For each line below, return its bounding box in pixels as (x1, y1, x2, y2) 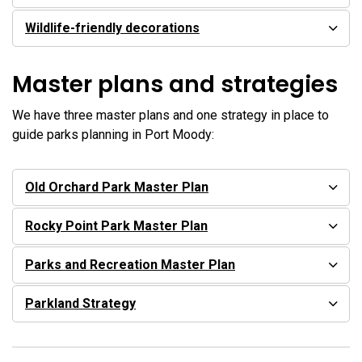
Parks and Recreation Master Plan (25, 257, 235, 273)
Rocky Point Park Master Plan (25, 218, 208, 234)
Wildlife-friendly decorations (25, 20, 200, 36)
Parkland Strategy (25, 296, 136, 312)
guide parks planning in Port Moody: (12, 127, 214, 143)
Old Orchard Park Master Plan (25, 179, 208, 196)
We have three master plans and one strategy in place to (12, 107, 329, 124)
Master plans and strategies (12, 69, 338, 101)
